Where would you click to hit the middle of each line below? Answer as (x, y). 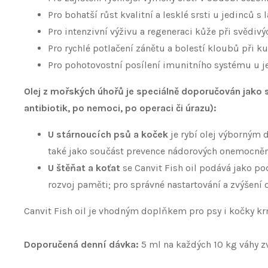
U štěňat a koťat (84, 168)
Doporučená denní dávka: (83, 244)
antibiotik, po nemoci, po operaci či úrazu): (120, 108)
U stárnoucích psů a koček (109, 134)
